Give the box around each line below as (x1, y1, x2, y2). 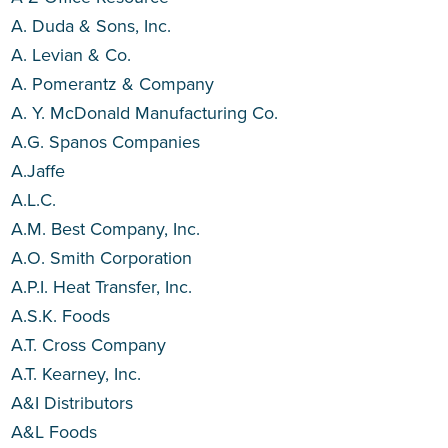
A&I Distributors (11, 390, 134, 416)
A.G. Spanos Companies (11, 129, 201, 155)
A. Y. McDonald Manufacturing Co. (11, 100, 279, 126)
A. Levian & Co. (11, 42, 132, 68)
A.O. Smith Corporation (11, 245, 193, 271)
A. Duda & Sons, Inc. (11, 13, 172, 39)
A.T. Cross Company (11, 332, 167, 358)
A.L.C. (11, 187, 57, 213)
